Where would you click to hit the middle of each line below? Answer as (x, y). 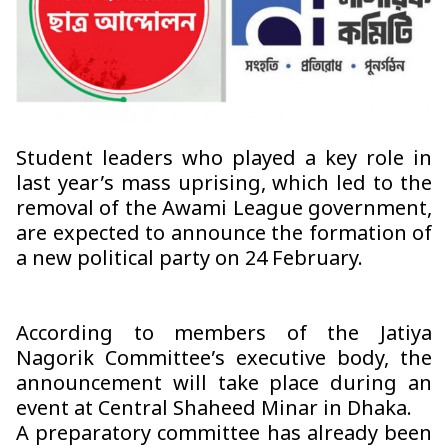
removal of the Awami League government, (224, 210)
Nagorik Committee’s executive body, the (224, 360)
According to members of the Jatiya (224, 335)
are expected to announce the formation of (224, 235)
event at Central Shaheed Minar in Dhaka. (214, 410)
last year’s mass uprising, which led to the (224, 185)
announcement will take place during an (224, 385)
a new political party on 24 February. (189, 260)
